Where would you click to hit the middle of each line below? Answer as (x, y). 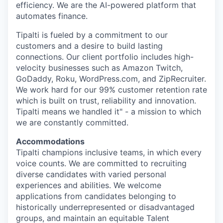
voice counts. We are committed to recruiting (101, 163)
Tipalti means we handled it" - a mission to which (109, 111)
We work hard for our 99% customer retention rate (111, 89)
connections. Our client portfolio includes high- (105, 56)
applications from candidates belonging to (96, 196)
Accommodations (50, 141)
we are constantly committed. (72, 122)
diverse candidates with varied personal (91, 174)
